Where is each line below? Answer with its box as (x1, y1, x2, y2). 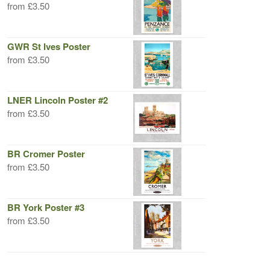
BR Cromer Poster (7, 147, 85, 160)
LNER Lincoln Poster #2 (7, 93, 108, 107)
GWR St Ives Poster (7, 40, 90, 53)
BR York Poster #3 (7, 201, 84, 214)
